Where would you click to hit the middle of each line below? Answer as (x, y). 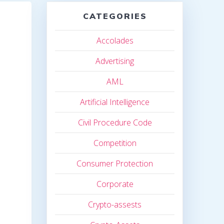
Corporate (115, 184)
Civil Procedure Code (115, 123)
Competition (115, 143)
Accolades (115, 41)
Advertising (115, 61)
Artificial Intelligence (115, 102)
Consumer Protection (115, 164)
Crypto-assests (115, 205)
